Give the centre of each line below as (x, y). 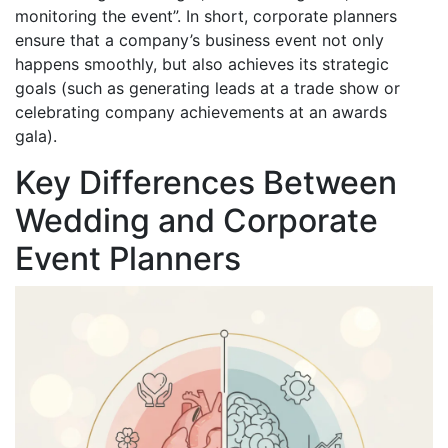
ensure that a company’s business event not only (199, 39)
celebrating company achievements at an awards (201, 111)
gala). (36, 135)
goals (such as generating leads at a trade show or (207, 87)
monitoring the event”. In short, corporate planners (206, 15)
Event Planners (128, 258)
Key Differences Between (206, 182)
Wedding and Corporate (196, 220)
